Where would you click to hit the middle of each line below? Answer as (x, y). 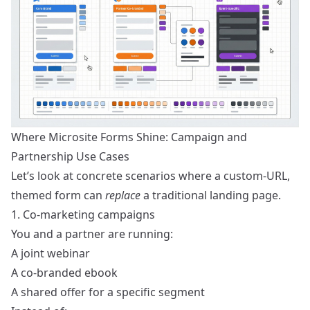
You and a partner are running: (92, 234)
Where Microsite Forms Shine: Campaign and (129, 137)
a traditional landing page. (211, 195)
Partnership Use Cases (70, 157)
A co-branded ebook (64, 273)
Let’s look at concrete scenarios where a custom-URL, (151, 176)
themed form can (58, 195)
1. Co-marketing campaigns (83, 215)
